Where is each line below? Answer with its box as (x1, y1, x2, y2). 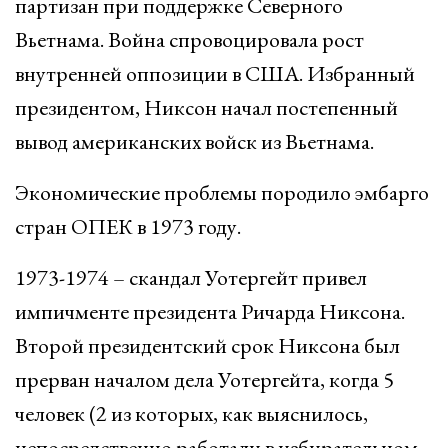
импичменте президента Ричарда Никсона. (15, 297, 405, 326)
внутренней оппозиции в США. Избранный (15, 59, 415, 88)
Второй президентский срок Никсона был (15, 331, 400, 360)
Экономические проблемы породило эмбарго (15, 178, 429, 207)
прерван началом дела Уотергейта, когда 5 (15, 365, 394, 394)
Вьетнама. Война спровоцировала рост (15, 25, 364, 54)
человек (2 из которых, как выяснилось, (15, 399, 368, 428)
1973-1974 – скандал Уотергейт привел (15, 263, 367, 292)
